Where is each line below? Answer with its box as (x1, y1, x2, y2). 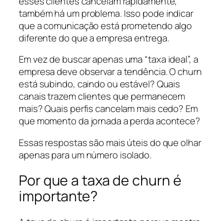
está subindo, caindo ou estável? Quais (19, 77, 181, 91)
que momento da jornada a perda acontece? (19, 114, 200, 128)
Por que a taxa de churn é (19, 171, 182, 190)
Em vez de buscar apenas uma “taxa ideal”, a (19, 53, 198, 66)
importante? (19, 186, 98, 206)
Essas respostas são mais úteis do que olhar (19, 136, 201, 149)
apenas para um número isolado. (19, 148, 151, 161)
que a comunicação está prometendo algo (19, 19, 192, 32)
